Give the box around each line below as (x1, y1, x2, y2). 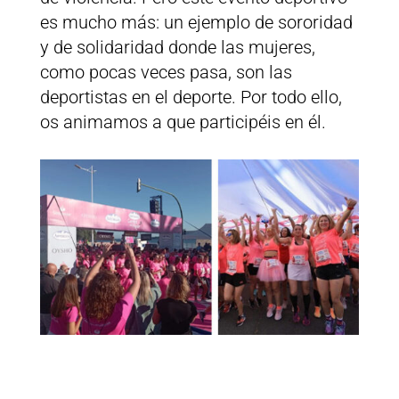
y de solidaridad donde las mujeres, (39, 37, 315, 59)
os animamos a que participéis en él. (39, 111, 326, 134)
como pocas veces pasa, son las (39, 61, 292, 84)
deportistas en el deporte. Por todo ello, (39, 86, 342, 109)
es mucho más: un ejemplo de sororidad (39, 12, 353, 34)
